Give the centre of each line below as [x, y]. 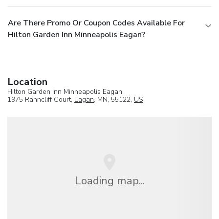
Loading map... [109, 180]
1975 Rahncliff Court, [41, 99]
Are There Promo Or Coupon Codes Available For [96, 23]
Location [27, 82]
